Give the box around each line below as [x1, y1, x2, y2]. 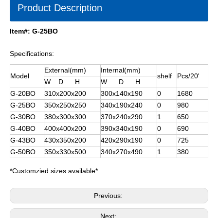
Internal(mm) [101, 66, 141, 74]
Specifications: [10, 50, 54, 57]
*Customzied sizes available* [10, 167, 98, 175]
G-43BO [10, 136, 36, 144]
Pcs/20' [177, 72, 200, 80]
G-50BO [10, 148, 36, 156]
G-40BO [10, 125, 36, 132]
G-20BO [10, 90, 36, 97]
